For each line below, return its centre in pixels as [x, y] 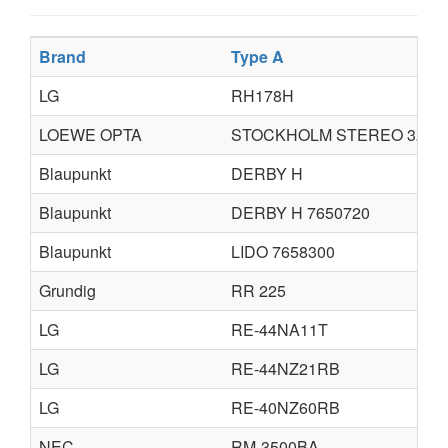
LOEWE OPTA [90, 134]
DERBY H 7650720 [300, 212]
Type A [257, 56]
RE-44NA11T [279, 329]
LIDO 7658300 [283, 251]
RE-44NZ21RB [285, 368]
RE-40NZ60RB [285, 407]
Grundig [67, 290]
